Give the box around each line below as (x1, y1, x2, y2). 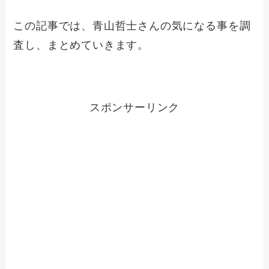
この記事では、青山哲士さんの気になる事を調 (13, 20, 251, 32)
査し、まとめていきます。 (13, 39, 150, 52)
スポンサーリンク (89, 101, 180, 113)
